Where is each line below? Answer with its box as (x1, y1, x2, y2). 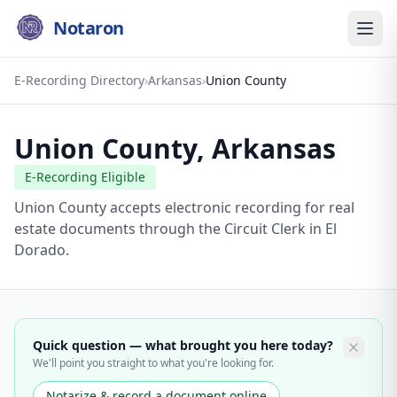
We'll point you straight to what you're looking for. (33, 355, 274, 370)
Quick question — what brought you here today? (33, 337, 333, 354)
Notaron (53, 16, 124, 40)
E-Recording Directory (14, 72, 144, 89)
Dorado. (14, 240, 69, 260)
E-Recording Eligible (25, 168, 145, 185)
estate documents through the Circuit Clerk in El (14, 219, 337, 238)
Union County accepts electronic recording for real (14, 198, 354, 217)
